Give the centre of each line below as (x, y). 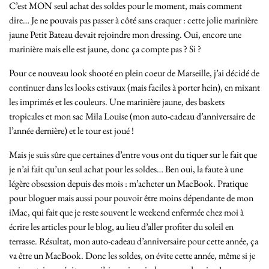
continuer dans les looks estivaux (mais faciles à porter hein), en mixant (134, 88)
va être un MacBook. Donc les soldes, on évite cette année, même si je (132, 256)
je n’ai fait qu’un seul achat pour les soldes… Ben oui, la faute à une (126, 169)
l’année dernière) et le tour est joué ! (71, 131)
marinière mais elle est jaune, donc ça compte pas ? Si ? (105, 49)
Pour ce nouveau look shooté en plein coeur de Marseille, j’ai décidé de (134, 73)
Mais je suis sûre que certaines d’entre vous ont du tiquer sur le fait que (133, 155)
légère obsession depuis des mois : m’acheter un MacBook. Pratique (128, 184)
